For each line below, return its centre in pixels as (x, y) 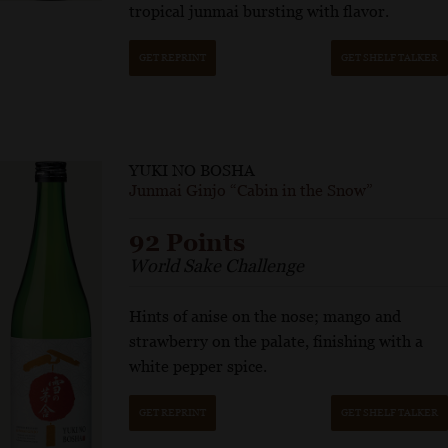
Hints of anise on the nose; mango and (265, 316)
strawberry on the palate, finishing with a (276, 341)
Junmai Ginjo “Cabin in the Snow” (251, 190)
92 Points (187, 242)
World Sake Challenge (217, 265)
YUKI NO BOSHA (192, 170)
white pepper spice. (198, 366)
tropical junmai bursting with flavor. (259, 11)
